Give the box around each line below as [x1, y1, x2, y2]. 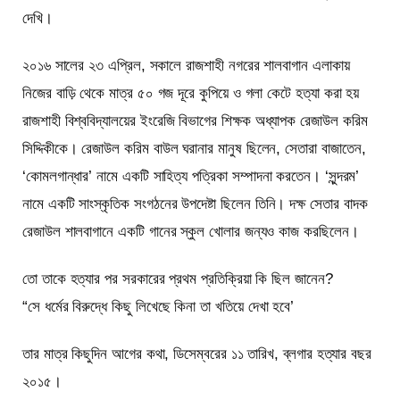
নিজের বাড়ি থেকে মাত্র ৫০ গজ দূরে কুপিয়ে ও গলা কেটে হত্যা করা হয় [22, 84, 360, 102]
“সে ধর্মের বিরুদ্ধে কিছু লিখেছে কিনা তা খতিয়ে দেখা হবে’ [22, 297, 295, 315]
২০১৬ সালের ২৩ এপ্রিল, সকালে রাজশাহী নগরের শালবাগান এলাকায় [22, 56, 350, 74]
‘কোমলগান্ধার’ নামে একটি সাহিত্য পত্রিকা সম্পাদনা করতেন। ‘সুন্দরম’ [22, 167, 360, 185]
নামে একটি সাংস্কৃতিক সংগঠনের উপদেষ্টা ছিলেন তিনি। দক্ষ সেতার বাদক [22, 195, 368, 212]
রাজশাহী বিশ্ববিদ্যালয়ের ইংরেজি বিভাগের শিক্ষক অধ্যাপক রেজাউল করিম [22, 112, 368, 129]
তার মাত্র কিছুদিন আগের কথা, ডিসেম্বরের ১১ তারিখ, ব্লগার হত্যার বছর [22, 345, 371, 362]
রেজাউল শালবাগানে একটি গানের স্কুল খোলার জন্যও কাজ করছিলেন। [22, 222, 359, 240]
